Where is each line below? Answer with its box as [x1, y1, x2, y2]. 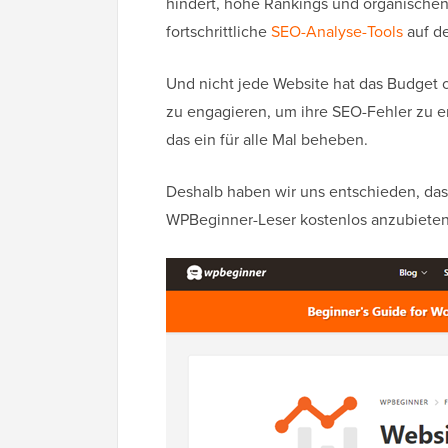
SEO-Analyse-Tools [271, 20, 403, 44]
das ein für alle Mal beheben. [166, 128, 368, 152]
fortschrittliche [166, 20, 271, 44]
